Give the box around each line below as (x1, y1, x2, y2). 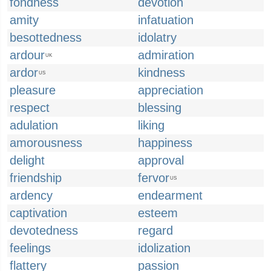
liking (138, 119, 165, 132)
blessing (138, 101, 181, 114)
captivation (10, 206, 67, 220)
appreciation (138, 83, 203, 97)
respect (10, 101, 50, 114)
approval (138, 154, 184, 167)
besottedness (10, 31, 82, 44)
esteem (138, 206, 178, 220)
